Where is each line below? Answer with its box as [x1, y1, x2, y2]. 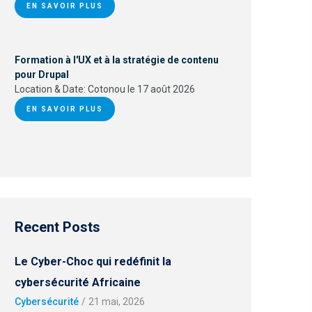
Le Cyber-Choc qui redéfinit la [15, 255, 171, 268]
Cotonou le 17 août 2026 [88, 84, 195, 95]
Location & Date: [15, 84, 88, 95]
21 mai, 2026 [88, 296, 145, 307]
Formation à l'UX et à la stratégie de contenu [15, 54, 219, 65]
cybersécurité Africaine [15, 276, 141, 289]
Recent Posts [15, 219, 100, 235]
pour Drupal [15, 69, 69, 80]
